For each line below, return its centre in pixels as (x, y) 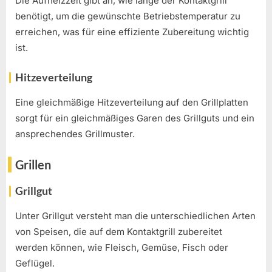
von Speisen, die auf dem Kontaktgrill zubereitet (119, 231)
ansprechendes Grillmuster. (75, 134)
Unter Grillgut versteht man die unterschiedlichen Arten (135, 216)
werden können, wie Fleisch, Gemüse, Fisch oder (122, 247)
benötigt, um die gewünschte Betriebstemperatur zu (128, 16)
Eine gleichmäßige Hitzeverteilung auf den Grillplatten (132, 102)
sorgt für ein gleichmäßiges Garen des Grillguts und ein (135, 118)
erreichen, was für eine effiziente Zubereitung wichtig (132, 32)
